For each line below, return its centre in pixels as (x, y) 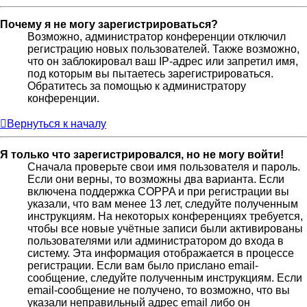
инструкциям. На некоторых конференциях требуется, (165, 217)
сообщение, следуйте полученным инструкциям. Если (165, 278)
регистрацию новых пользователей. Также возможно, (163, 49)
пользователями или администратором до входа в (156, 241)
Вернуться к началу (57, 124)
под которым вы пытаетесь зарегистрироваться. (150, 74)
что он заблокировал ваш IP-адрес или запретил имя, (163, 62)
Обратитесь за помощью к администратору (137, 86)
